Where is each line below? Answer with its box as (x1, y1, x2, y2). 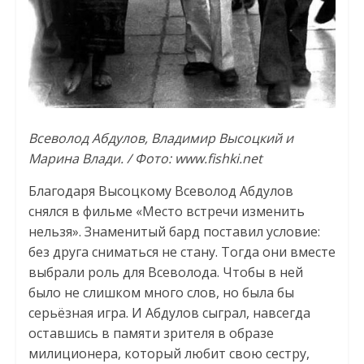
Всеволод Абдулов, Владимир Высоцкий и (28, 128, 293, 147)
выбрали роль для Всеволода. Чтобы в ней (28, 262, 303, 281)
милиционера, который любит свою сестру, (28, 344, 310, 362)
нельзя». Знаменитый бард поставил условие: (28, 222, 320, 240)
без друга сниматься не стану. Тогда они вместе (28, 242, 336, 261)
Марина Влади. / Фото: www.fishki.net (28, 149, 262, 167)
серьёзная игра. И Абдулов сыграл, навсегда (28, 303, 310, 322)
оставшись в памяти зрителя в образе (28, 323, 274, 342)
